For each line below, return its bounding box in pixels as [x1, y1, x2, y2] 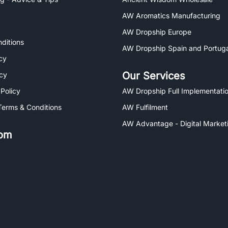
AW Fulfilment [122, 103, 168, 111]
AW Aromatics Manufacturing [122, 11, 220, 20]
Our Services [122, 70, 185, 82]
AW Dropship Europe [122, 27, 191, 36]
